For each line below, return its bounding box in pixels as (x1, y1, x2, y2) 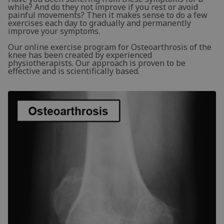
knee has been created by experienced (8, 49, 152, 61)
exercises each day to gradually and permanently (8, 17, 191, 29)
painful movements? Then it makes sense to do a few (8, 9, 207, 21)
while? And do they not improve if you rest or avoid (8, 1, 198, 13)
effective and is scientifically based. (8, 65, 139, 77)
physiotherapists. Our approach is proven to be (8, 57, 185, 69)
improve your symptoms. (8, 25, 100, 37)
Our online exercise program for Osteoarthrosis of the (8, 41, 211, 53)
